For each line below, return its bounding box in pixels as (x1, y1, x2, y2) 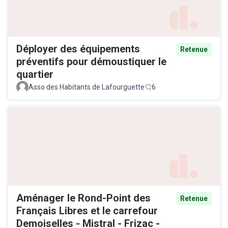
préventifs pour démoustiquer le (16, 55, 166, 68)
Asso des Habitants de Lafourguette (28, 83, 145, 92)
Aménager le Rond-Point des (16, 191, 151, 204)
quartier (16, 68, 53, 81)
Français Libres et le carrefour (16, 204, 158, 217)
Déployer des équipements (16, 43, 140, 55)
